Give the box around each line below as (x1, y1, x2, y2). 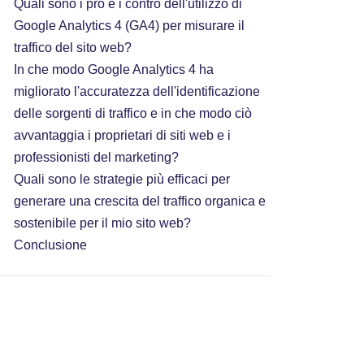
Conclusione (13, 238, 87, 252)
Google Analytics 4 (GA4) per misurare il (13, 19, 245, 32)
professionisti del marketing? (13, 150, 182, 164)
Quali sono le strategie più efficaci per (13, 172, 230, 186)
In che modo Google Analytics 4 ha (13, 63, 214, 76)
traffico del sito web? (13, 41, 135, 54)
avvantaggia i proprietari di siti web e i (13, 128, 231, 142)
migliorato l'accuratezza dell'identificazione (13, 84, 260, 98)
